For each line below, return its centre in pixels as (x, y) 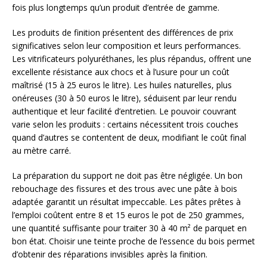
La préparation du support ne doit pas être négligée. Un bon (127, 175)
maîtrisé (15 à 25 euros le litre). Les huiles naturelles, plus (122, 85)
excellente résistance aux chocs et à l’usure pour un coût (121, 72)
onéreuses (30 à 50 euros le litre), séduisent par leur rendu (124, 98)
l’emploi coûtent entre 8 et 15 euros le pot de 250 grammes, (128, 215)
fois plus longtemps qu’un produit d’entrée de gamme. (116, 7)
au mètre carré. (41, 150)
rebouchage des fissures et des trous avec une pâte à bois (125, 188)
